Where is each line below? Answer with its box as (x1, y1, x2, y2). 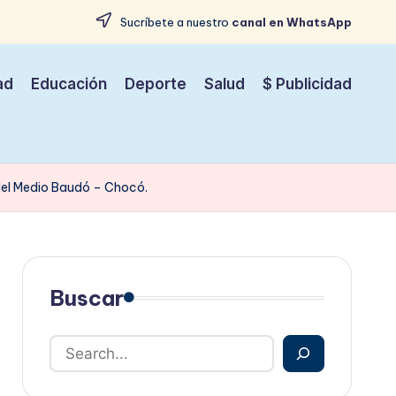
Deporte (125, 75, 187, 94)
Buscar (49, 284, 124, 311)
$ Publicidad (263, 75, 352, 94)
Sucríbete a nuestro (118, 15, 232, 29)
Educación (31, 75, 107, 94)
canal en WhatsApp (232, 15, 352, 29)
